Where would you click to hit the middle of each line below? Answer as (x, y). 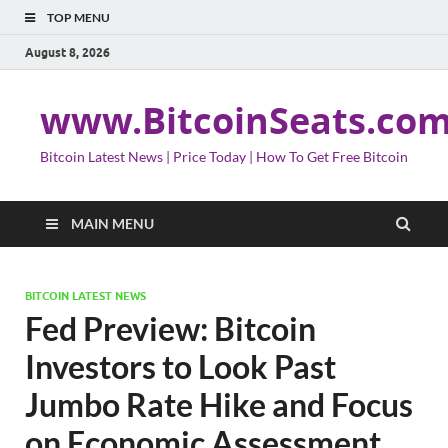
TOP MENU (78, 17)
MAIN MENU (112, 223)
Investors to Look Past (180, 366)
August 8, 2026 (67, 52)
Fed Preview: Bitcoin (170, 328)
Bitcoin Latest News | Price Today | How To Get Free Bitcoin (224, 156)
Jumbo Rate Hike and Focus (219, 404)
